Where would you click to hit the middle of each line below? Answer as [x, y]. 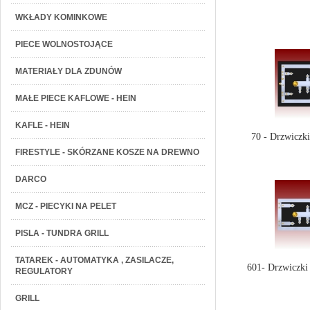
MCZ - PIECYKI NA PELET [66, 206]
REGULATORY [44, 271]
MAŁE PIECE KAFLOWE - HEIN [76, 98]
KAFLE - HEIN [43, 125]
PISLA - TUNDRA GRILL [62, 233]
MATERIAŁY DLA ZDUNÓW [69, 71]
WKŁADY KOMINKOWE [61, 17]
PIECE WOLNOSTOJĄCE [64, 44]
